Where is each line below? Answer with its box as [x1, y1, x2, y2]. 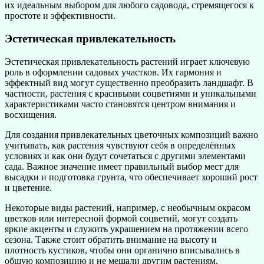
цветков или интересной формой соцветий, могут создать [5, 213, 237, 223]
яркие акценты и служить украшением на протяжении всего [5, 223, 248, 234]
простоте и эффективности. [5, 11, 115, 21]
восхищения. [5, 109, 57, 120]
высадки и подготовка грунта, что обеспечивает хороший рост [5, 171, 258, 182]
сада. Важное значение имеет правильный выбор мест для [5, 161, 239, 171]
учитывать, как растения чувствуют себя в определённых [5, 140, 236, 150]
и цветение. [5, 182, 52, 193]
